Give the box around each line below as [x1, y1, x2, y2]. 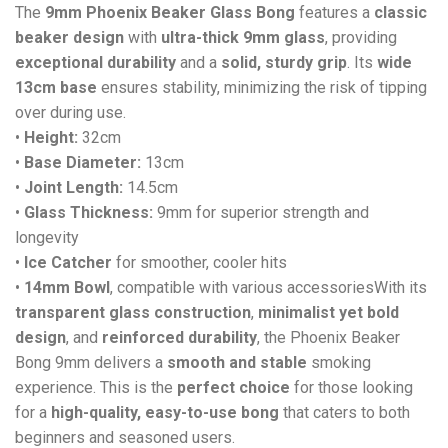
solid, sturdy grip [221, 52, 347, 72]
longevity [15, 227, 79, 247]
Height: [24, 127, 78, 147]
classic [374, 2, 427, 22]
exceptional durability [15, 52, 176, 72]
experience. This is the [15, 377, 177, 397]
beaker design [15, 27, 124, 47]
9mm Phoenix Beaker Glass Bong [45, 2, 295, 22]
